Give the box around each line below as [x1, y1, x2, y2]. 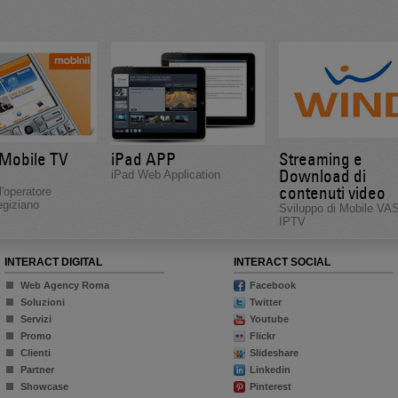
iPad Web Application [110, 168, 220, 181]
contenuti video [278, 182, 386, 203]
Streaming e [278, 148, 362, 170]
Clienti [20, 347, 51, 358]
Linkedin [249, 364, 291, 375]
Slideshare [249, 347, 298, 358]
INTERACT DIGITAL [4, 256, 102, 268]
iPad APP [110, 148, 176, 170]
